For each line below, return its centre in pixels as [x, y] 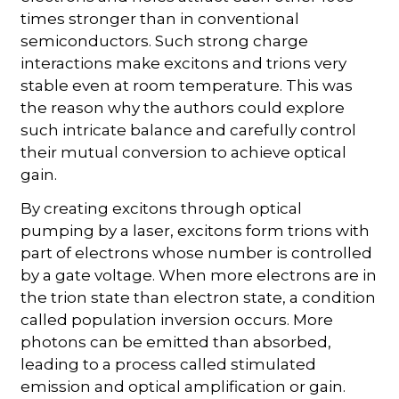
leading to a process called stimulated [169, 364]
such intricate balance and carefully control [189, 130]
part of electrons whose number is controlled [197, 252]
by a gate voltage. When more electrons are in [199, 275]
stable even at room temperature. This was [187, 85]
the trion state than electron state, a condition [199, 297]
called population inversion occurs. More [177, 319]
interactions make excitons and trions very [184, 63]
